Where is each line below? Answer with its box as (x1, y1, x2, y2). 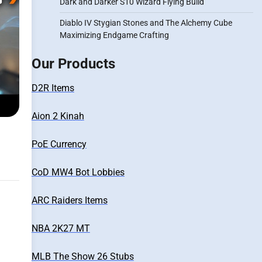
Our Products (31, 56, 115, 72)
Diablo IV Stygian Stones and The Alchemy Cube (59, 18, 232, 27)
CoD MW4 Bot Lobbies (31, 167, 125, 178)
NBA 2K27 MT (31, 223, 90, 234)
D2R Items (31, 82, 74, 94)
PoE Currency (31, 139, 87, 150)
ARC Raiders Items (31, 195, 108, 206)
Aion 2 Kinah (31, 111, 84, 122)
